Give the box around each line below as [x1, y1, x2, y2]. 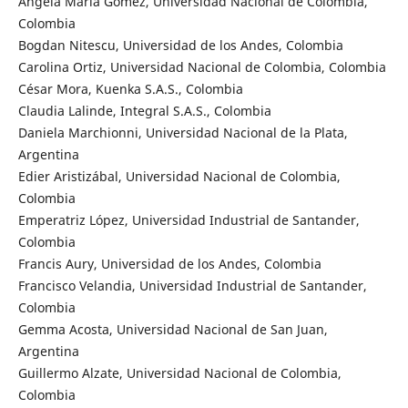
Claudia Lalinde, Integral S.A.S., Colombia [17, 101, 271, 119]
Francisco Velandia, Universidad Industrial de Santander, [17, 276, 367, 294]
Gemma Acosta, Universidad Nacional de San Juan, [17, 320, 328, 338]
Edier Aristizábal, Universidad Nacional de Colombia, [17, 167, 341, 185]
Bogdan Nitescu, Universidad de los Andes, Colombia [17, 36, 343, 54]
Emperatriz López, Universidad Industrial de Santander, [17, 210, 360, 229]
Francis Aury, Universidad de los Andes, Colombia [17, 254, 321, 272]
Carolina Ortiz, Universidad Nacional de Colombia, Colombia [17, 57, 386, 76]
